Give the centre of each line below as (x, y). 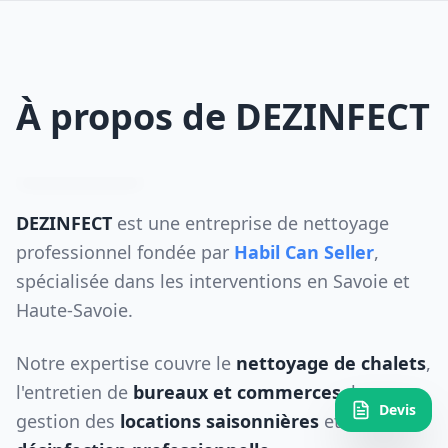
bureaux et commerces (237, 392)
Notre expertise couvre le (126, 363)
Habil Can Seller (304, 252)
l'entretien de (74, 392)
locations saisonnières (219, 421)
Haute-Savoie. (74, 310)
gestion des (68, 421)
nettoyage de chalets (331, 363)
